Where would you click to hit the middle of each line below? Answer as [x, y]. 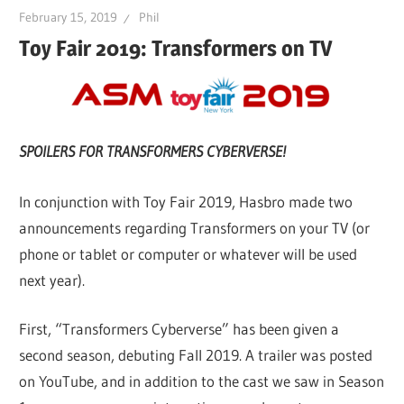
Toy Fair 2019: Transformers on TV [176, 48]
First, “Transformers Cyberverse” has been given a [179, 329]
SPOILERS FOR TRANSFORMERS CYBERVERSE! [153, 151]
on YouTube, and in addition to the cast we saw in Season [202, 381]
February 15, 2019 [69, 18]
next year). [52, 280]
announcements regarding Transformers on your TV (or [195, 227]
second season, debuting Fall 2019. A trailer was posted [196, 355]
